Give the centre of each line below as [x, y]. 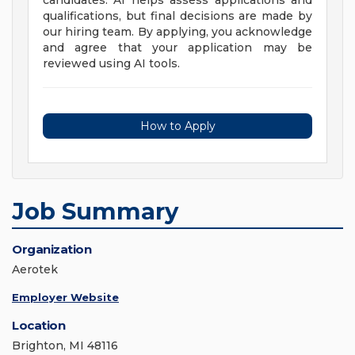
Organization [52, 250]
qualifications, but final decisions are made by [177, 16]
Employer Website [65, 298]
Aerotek [35, 270]
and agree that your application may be [177, 48]
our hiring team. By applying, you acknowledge [177, 32]
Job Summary [95, 212]
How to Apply [177, 126]
